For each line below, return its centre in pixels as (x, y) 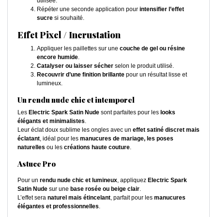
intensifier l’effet (162, 9)
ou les (54, 147)
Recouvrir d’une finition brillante (81, 75)
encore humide (57, 57)
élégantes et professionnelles (58, 207)
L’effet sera (32, 198)
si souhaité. (69, 18)
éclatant (29, 139)
